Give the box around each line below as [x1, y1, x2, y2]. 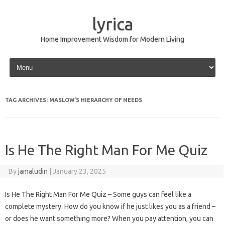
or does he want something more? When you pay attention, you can [5, 214, 213, 222]
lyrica [91, 14, 134, 33]
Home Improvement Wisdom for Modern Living [41, 35, 184, 43]
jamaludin [18, 167, 48, 175]
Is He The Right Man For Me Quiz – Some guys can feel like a [5, 190, 191, 198]
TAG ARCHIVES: [5, 97, 49, 103]
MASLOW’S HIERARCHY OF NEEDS [49, 97, 142, 103]
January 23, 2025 [52, 167, 106, 175]
